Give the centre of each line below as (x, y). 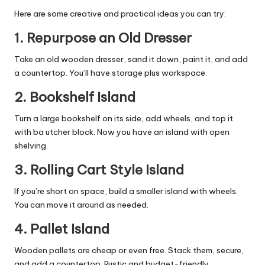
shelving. (31, 145)
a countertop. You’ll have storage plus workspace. (111, 72)
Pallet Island (70, 229)
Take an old (38, 59)
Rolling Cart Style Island (107, 169)
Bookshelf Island (83, 97)
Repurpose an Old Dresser (109, 38)
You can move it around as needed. (81, 204)
